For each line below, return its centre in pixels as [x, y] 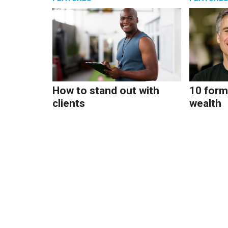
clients [69, 104]
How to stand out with [106, 91]
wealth [205, 104]
